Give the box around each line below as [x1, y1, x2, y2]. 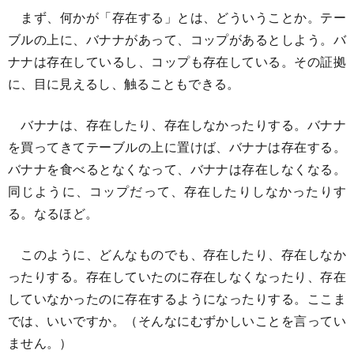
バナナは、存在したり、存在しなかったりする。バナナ [8, 115, 346, 134]
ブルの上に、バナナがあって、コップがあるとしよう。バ [8, 29, 346, 48]
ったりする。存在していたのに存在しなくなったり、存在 [8, 266, 346, 285]
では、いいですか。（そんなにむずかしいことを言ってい [8, 311, 346, 330]
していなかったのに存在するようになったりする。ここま [8, 288, 346, 307]
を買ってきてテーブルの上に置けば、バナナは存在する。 [8, 137, 346, 156]
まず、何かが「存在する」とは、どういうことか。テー [8, 7, 346, 26]
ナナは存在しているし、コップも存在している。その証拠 [8, 51, 346, 70]
